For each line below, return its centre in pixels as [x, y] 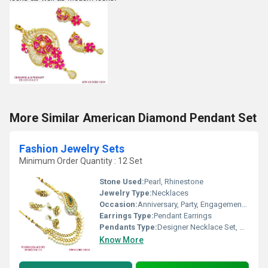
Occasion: [118, 204]
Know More [121, 240]
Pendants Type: [128, 227]
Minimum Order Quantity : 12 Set [81, 161]
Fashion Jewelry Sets [72, 149]
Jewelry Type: [126, 193]
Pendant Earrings [183, 216]
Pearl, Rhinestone [174, 182]
